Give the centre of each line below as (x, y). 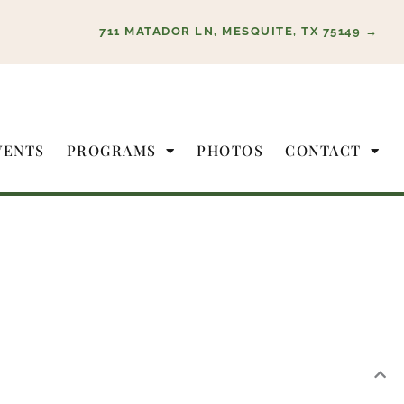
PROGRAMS (111, 150)
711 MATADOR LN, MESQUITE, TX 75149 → (239, 31)
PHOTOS (230, 150)
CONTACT (323, 150)
